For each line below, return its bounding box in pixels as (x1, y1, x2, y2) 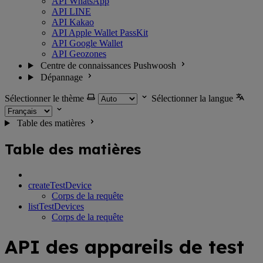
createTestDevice (28, 180, 92, 190)
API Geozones (52, 49, 106, 59)
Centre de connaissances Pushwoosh (40, 60, 176, 70)
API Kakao (52, 17, 94, 27)
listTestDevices (28, 201, 84, 211)
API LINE (52, 6, 91, 16)
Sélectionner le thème (5, 93, 84, 103)
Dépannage (40, 72, 83, 82)
